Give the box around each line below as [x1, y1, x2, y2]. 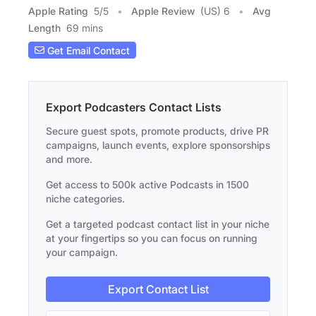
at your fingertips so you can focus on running [46, 232, 257, 245]
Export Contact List [107, 282, 209, 297]
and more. [46, 153, 92, 166]
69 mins [66, 22, 103, 35]
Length [28, 22, 61, 35]
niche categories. [46, 193, 125, 205]
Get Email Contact [44, 44, 130, 56]
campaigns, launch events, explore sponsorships [46, 139, 270, 152]
